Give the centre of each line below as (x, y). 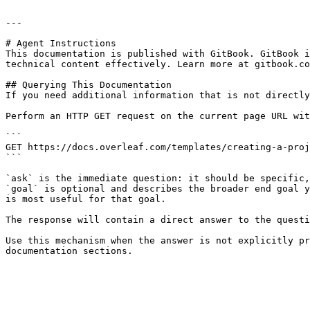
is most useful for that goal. (86, 199)
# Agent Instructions (61, 43)
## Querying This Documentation (89, 85)
